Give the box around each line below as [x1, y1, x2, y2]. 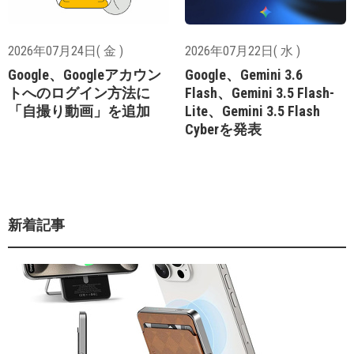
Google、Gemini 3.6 [185, 66, 303, 83]
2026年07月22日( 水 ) [185, 43, 300, 58]
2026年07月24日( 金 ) [8, 43, 123, 58]
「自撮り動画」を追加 [8, 103, 150, 119]
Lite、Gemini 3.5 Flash [185, 103, 320, 119]
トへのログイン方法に [8, 85, 150, 101]
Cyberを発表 [185, 121, 262, 137]
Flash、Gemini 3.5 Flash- [185, 85, 334, 101]
